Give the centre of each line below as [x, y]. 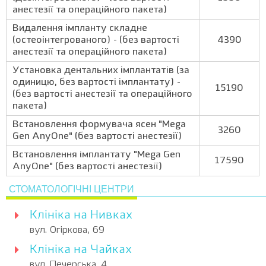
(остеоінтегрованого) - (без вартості [96, 40]
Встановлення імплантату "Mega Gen [96, 155]
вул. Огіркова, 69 [67, 230]
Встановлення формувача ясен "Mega [99, 125]
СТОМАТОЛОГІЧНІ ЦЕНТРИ [72, 189]
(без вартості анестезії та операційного [102, 94]
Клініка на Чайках [81, 250]
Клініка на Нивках [81, 216]
